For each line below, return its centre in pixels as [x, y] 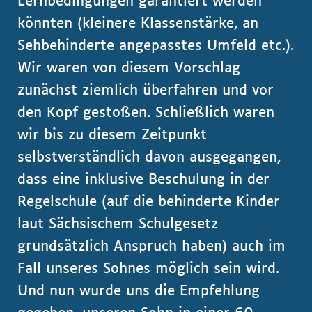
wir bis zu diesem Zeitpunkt [112, 135]
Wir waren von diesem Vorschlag [129, 68]
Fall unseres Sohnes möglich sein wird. [148, 269]
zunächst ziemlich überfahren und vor [146, 91]
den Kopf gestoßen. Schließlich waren [146, 113]
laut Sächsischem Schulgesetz [118, 224]
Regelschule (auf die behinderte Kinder [149, 202]
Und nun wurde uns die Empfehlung [139, 291]
